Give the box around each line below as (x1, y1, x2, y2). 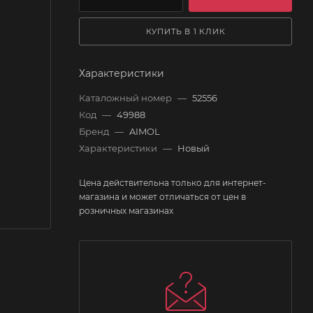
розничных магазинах (79, 205, 173, 216)
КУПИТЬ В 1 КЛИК (145, 26, 226, 36)
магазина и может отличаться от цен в (79, 191, 246, 202)
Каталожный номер (79, 92, 174, 103)
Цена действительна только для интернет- (79, 177, 266, 188)
